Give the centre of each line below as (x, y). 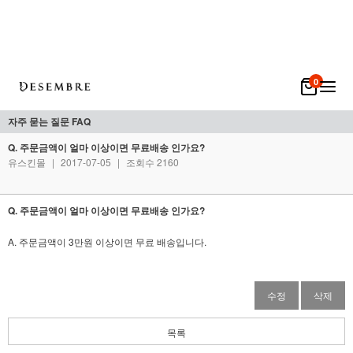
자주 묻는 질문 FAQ (49, 121)
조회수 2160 (151, 162)
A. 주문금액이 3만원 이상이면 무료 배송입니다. (107, 242)
